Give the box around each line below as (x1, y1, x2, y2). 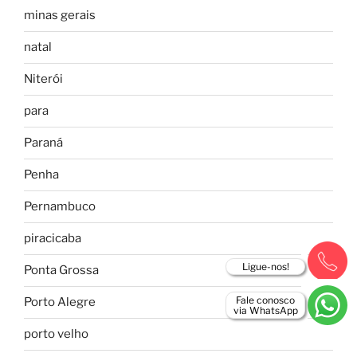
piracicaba (24, 231, 81, 246)
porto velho (24, 327, 88, 342)
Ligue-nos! (241, 261, 289, 273)
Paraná (24, 135, 63, 151)
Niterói (24, 72, 63, 87)
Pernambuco (24, 199, 96, 214)
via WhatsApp (233, 304, 298, 316)
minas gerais (24, 8, 96, 23)
